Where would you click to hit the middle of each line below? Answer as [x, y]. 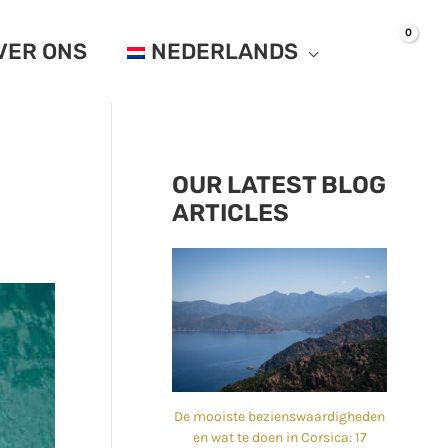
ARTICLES [230, 213]
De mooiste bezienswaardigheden [279, 416]
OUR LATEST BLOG [279, 185]
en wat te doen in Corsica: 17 [279, 437]
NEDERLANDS [225, 51]
